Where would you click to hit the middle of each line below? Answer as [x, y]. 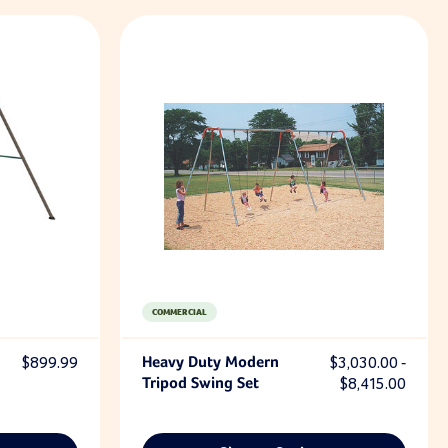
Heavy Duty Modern [210, 363]
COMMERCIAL [179, 311]
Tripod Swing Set [200, 384]
